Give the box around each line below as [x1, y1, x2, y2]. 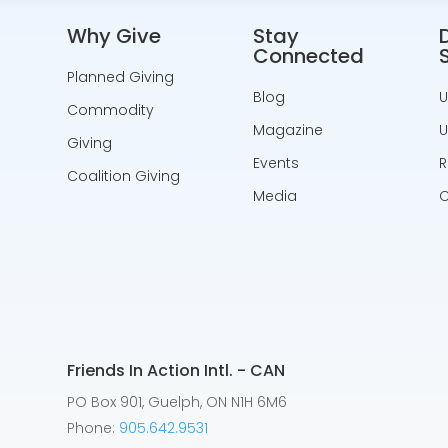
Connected [253, 41, 364, 70]
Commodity [67, 99, 155, 120]
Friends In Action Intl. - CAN [67, 358, 286, 382]
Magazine [253, 119, 323, 140]
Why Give [67, 21, 162, 50]
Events [253, 152, 299, 173]
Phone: [67, 417, 120, 438]
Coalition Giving [67, 165, 181, 186]
